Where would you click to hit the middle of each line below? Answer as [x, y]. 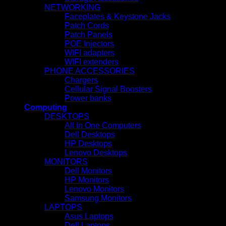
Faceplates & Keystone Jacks [118, 16]
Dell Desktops [90, 134]
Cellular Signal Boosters [108, 89]
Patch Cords [87, 25]
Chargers [81, 80]
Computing [46, 107]
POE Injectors [89, 44]
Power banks [88, 98]
